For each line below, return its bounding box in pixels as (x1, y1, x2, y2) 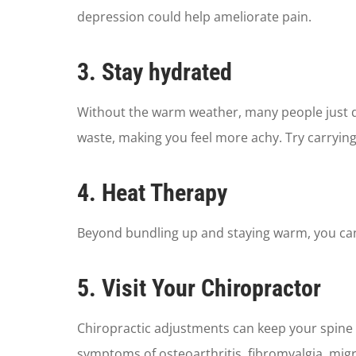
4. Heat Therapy (76, 179, 227, 207)
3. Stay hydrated (76, 58, 232, 87)
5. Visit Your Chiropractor (76, 274, 321, 303)
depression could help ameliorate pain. (76, 8, 311, 26)
